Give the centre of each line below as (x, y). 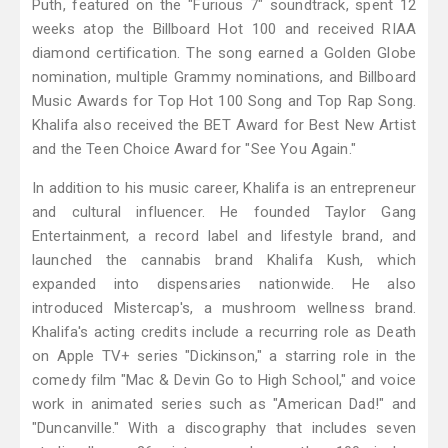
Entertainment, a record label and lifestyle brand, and (224, 236)
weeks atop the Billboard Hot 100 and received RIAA (224, 29)
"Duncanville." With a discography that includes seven (224, 428)
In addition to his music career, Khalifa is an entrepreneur (224, 188)
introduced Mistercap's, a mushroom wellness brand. (224, 308)
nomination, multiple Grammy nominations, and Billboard (224, 77)
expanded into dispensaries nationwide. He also (224, 284)
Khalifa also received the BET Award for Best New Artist (224, 125)
